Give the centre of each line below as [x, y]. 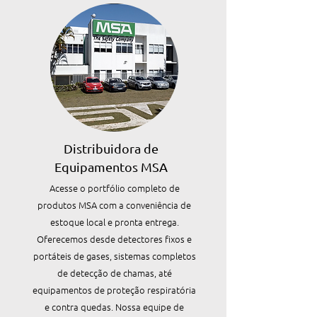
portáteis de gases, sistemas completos [114, 256]
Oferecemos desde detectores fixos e [114, 239]
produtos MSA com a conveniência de [114, 205]
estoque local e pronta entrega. [114, 222]
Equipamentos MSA [111, 167]
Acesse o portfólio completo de [114, 188]
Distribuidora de [111, 148]
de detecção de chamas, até [114, 273]
